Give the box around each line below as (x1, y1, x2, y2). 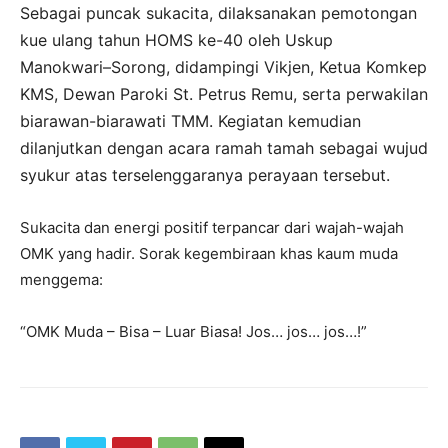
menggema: (20, 269, 103, 289)
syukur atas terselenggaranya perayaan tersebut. (20, 164, 390, 185)
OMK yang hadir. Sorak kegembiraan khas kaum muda (20, 243, 398, 263)
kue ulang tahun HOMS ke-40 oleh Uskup (20, 29, 333, 50)
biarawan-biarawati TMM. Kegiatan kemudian (20, 110, 361, 131)
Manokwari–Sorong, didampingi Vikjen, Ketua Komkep (20, 56, 427, 77)
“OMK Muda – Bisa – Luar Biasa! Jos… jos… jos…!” (20, 321, 367, 341)
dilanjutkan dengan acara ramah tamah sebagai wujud (20, 137, 428, 158)
